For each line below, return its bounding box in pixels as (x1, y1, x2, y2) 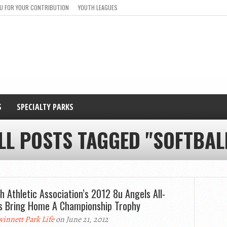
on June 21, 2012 (54, 214, 108, 225)
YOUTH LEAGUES (78, 3, 118, 12)
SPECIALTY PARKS (17, 101, 73, 112)
